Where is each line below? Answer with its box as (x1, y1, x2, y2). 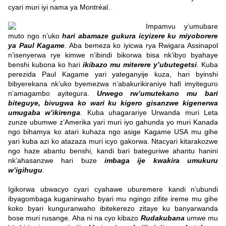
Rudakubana (140, 214, 185, 222)
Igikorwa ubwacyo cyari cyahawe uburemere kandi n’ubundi (8, 185, 218, 194)
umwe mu (184, 214, 218, 222)
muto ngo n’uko (8, 32, 63, 40)
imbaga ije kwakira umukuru (96, 156, 218, 165)
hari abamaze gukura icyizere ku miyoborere (62, 32, 218, 40)
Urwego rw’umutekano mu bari (96, 89, 218, 98)
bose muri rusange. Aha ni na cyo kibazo (8, 214, 141, 222)
